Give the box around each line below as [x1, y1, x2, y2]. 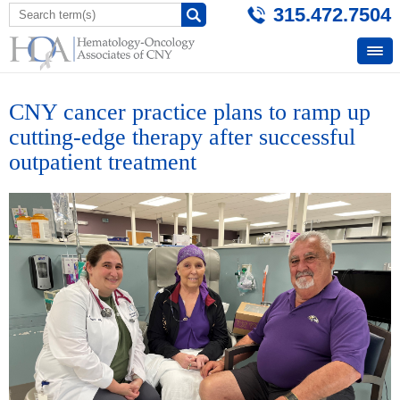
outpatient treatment [9, 149, 196, 175]
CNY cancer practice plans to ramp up [9, 99, 371, 125]
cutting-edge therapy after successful [9, 124, 355, 150]
